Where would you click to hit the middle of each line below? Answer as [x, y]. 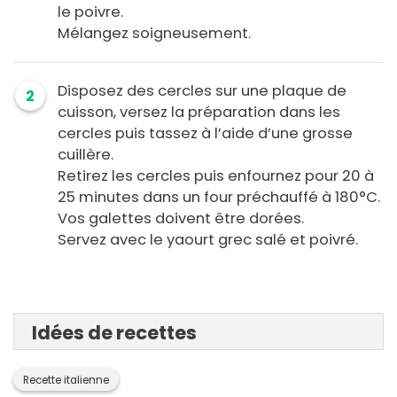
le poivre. [90, 12]
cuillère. [86, 155]
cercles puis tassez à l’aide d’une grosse [205, 134]
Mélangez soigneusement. [156, 34]
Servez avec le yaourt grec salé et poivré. [208, 240]
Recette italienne [66, 381]
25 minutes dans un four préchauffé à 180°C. [219, 198]
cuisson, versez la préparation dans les [199, 113]
